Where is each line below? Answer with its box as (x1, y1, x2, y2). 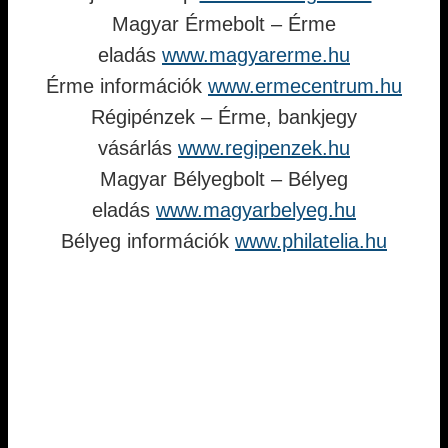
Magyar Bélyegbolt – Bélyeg (100, 168, 348, 190)
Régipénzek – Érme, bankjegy (91, 106, 357, 128)
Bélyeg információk (61, 230, 235, 252)
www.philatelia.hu (235, 230, 387, 252)
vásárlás (98, 137, 178, 159)
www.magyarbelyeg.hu (156, 199, 356, 221)
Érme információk (46, 75, 208, 97)
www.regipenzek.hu (178, 137, 350, 159)
